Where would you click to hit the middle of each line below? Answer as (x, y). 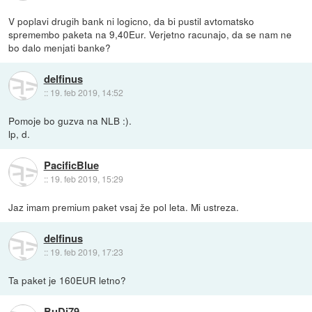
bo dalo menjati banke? (60, 47)
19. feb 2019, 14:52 (86, 93)
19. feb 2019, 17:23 (86, 252)
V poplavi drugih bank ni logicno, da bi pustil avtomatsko (132, 21)
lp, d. (19, 133)
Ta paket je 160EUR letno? (68, 280)
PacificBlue (71, 165)
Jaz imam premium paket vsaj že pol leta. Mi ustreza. (124, 206)
